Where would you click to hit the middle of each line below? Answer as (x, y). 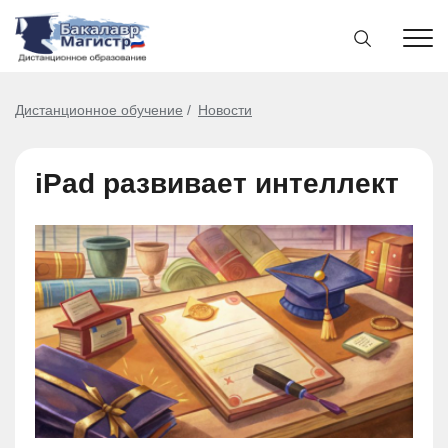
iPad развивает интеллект (217, 183)
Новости (225, 110)
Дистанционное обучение (99, 110)
